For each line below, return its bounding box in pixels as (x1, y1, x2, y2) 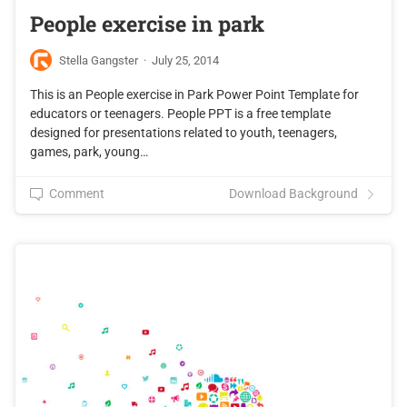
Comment (49, 186, 104, 202)
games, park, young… (30, 144, 148, 160)
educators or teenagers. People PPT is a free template (30, 106, 331, 122)
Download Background (229, 186, 358, 202)
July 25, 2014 (152, 53, 219, 67)
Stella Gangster (59, 53, 138, 67)
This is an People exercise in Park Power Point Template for (30, 87, 359, 103)
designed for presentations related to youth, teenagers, (30, 125, 337, 141)
